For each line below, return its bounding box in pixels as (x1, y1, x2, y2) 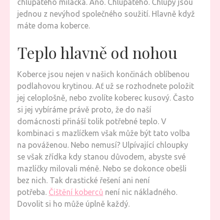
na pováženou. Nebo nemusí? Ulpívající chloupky (17, 140, 188, 149)
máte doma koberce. (17, 21, 92, 30)
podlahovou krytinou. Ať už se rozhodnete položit (17, 82, 194, 90)
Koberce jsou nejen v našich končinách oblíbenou (17, 70, 190, 79)
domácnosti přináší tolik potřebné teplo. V (17, 117, 166, 126)
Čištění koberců (49, 188, 103, 196)
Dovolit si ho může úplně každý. (17, 199, 132, 208)
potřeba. (17, 188, 49, 196)
